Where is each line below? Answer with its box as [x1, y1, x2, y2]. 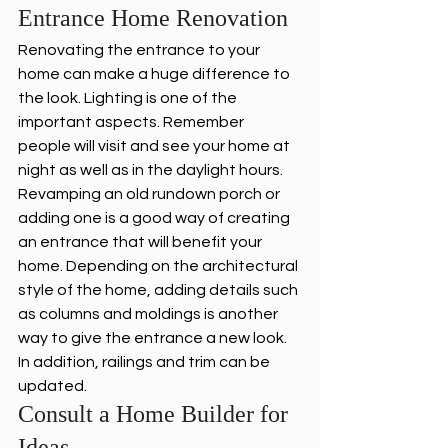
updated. [18, 378, 90, 395]
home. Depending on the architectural [18, 258, 301, 275]
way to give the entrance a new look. [18, 330, 290, 347]
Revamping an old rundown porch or [18, 186, 283, 203]
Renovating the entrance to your [18, 42, 263, 59]
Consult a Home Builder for [18, 401, 294, 428]
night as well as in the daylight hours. [18, 162, 286, 179]
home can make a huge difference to [18, 66, 293, 83]
